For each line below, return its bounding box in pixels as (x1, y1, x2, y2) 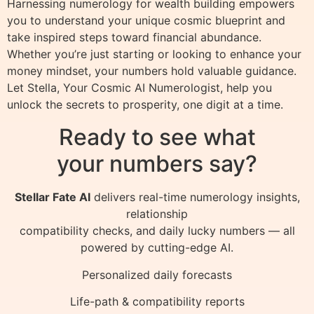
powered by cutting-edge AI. (81, 240, 233, 255)
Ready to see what (58, 123, 256, 151)
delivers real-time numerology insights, (90, 190, 300, 205)
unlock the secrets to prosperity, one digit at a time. (7, 97, 283, 112)
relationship (126, 207, 188, 221)
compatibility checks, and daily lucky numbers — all (19, 224, 295, 238)
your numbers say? (57, 150, 257, 178)
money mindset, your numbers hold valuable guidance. (7, 64, 296, 78)
